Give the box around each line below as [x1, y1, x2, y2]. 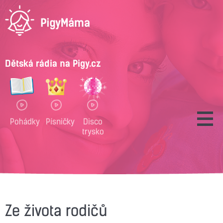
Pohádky [10, 116, 40, 126]
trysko [82, 126, 104, 136]
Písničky [46, 116, 75, 126]
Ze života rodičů [5, 201, 107, 220]
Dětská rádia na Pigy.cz [5, 57, 101, 69]
